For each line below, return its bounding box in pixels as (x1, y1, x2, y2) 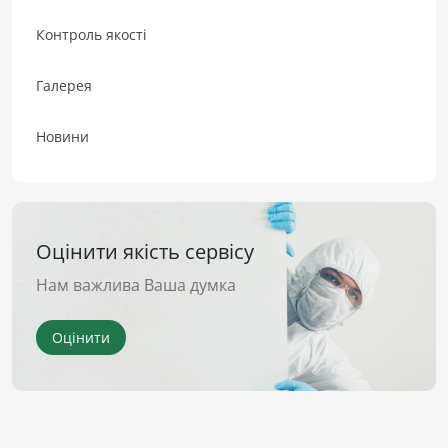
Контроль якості (36, 24, 147, 44)
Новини (36, 126, 89, 146)
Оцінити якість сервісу (36, 237, 254, 265)
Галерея (36, 75, 92, 95)
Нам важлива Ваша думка (36, 273, 236, 296)
